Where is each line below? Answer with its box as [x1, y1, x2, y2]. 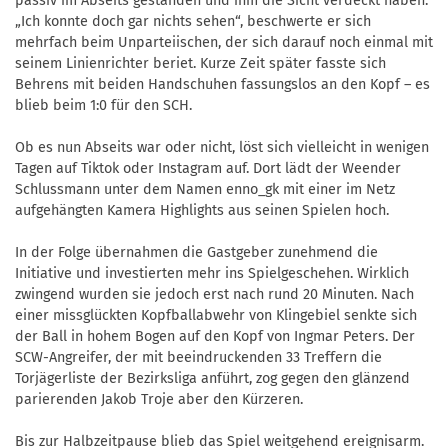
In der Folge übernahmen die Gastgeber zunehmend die [15, 244, 378, 262]
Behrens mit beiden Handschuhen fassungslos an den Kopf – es [15, 76, 430, 94]
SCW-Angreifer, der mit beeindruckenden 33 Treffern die [15, 349, 382, 367]
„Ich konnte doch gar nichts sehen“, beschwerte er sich [15, 13, 371, 31]
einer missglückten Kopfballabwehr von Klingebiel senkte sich [15, 307, 417, 325]
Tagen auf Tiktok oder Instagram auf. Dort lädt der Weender [15, 160, 401, 178]
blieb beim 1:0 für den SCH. [15, 97, 192, 115]
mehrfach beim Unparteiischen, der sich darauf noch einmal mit [15, 34, 433, 52]
